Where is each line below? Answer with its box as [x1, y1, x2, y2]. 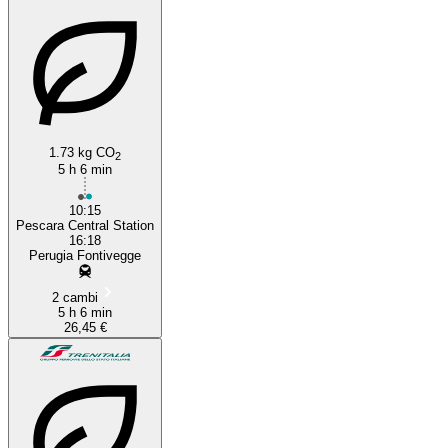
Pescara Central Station [16, 217, 154, 233]
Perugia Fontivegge [29, 247, 141, 263]
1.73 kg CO [49, 144, 115, 160]
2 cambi [52, 289, 98, 305]
